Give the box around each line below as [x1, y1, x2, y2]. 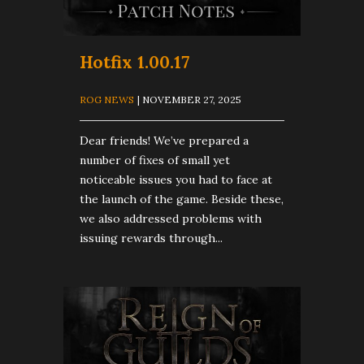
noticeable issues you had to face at [80, 172, 272, 188]
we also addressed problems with [80, 211, 262, 227]
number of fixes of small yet [80, 153, 230, 168]
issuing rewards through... [80, 231, 223, 246]
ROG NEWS [80, 93, 134, 106]
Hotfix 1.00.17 [80, 51, 189, 74]
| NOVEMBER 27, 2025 [137, 93, 241, 106]
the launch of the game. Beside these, [80, 192, 284, 207]
